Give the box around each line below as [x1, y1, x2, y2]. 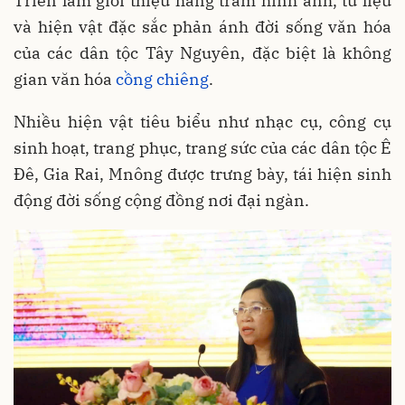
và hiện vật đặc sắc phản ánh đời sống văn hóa [14, 16, 391, 37]
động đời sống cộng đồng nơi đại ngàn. [14, 190, 309, 211]
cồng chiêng [116, 69, 209, 89]
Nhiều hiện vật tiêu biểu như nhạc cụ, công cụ [14, 111, 391, 132]
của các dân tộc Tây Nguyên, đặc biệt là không [14, 42, 391, 63]
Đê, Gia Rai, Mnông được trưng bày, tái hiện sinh [14, 164, 391, 184]
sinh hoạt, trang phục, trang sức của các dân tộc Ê [14, 137, 391, 158]
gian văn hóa [14, 69, 116, 89]
